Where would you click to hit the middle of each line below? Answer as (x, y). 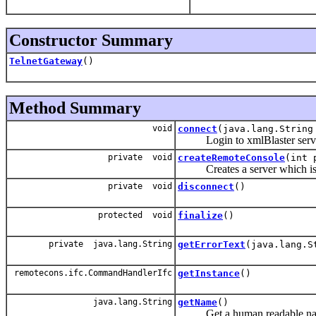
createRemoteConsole (231, 157)
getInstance (209, 273)
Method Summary (75, 108)
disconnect (206, 186)
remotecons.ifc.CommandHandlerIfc (91, 273)
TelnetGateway (46, 61)
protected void (135, 215)
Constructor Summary (91, 40)
